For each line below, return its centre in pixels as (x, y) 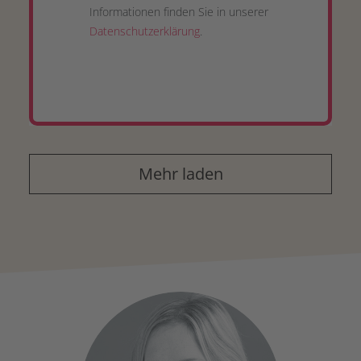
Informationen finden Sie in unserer (179, 12)
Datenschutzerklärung (145, 31)
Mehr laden (180, 174)
